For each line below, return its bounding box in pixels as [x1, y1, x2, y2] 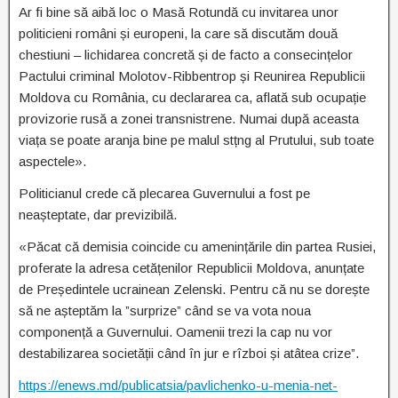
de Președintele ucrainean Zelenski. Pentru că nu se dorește [19, 282, 370, 297]
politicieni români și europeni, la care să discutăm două [19, 26, 338, 41]
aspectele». [19, 154, 86, 169]
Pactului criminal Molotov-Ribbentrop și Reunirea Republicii [19, 68, 365, 84]
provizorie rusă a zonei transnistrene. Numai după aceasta [19, 111, 359, 126]
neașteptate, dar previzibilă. [19, 207, 177, 222]
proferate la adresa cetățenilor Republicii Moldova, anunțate [19, 260, 364, 275]
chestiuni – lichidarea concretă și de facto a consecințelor [19, 47, 353, 62]
